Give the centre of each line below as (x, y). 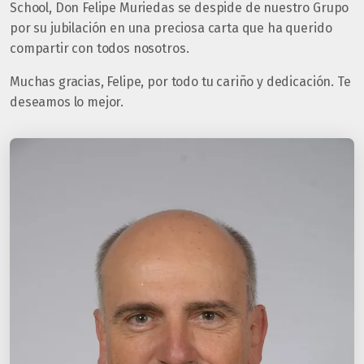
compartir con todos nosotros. (100, 48)
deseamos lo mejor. (67, 102)
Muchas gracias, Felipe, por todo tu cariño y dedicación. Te (180, 82)
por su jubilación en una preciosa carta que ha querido (171, 28)
